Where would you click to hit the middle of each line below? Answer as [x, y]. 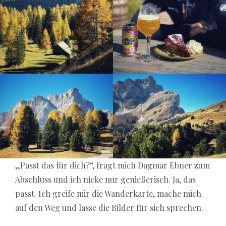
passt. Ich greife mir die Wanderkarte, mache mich [108, 194]
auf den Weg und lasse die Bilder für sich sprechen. [109, 208]
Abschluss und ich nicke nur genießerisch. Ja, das [105, 180]
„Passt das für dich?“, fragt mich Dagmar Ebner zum [112, 165]
